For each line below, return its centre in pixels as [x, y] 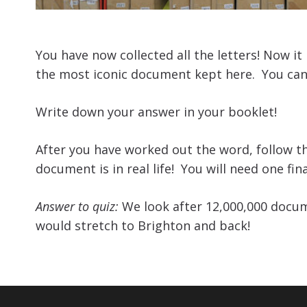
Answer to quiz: [77, 206]
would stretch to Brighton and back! [143, 225]
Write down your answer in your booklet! [156, 111]
